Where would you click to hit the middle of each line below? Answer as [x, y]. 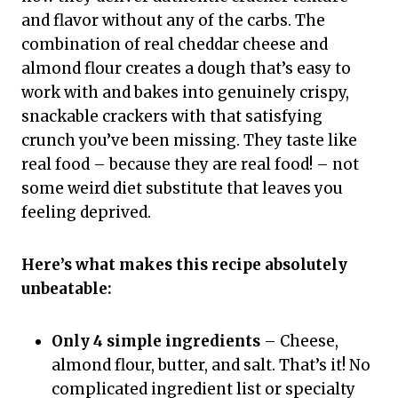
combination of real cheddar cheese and [175, 45]
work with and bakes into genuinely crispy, [185, 93]
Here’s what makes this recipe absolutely [184, 265]
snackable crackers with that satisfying [172, 117]
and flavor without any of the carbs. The [173, 21]
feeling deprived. [86, 213]
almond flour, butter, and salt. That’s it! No [211, 366]
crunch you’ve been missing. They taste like [189, 141]
